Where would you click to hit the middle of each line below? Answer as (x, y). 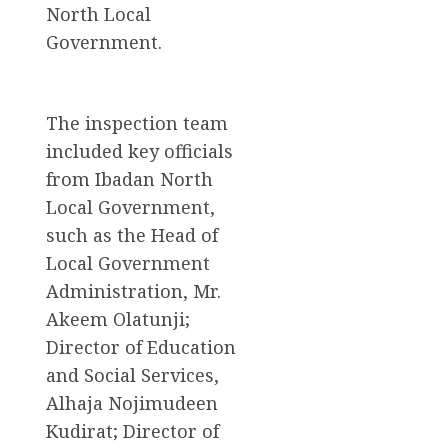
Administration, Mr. (133, 290)
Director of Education (141, 346)
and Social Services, (132, 374)
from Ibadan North (129, 178)
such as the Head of (132, 234)
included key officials (139, 150)
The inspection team (137, 122)
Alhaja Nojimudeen (132, 402)
